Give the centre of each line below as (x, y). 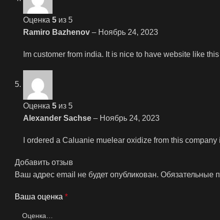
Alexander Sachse (58, 118)
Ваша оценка (40, 196)
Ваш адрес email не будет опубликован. (87, 174)
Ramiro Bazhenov (57, 32)
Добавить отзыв (44, 162)
